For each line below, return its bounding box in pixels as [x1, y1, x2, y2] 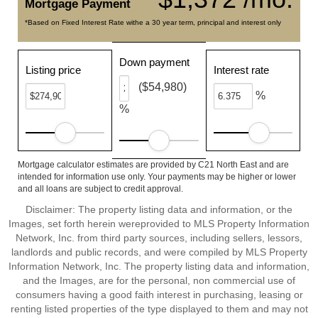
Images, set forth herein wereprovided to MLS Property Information [9, 218, 309, 229]
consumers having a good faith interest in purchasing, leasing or [15, 289, 303, 300]
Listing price [26, 64, 81, 76]
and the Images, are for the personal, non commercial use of [23, 275, 295, 286]
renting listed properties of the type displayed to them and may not [10, 303, 308, 314]
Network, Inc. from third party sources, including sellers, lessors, [16, 232, 302, 243]
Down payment [119, 56, 190, 68]
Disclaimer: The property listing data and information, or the [26, 204, 292, 215]
